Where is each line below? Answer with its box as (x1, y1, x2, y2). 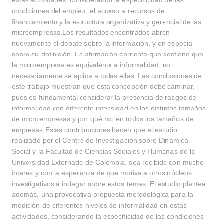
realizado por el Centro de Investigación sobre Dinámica (12, 137, 188, 144)
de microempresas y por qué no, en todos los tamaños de (12, 115, 193, 123)
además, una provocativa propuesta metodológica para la (12, 191, 193, 198)
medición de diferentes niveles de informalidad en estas (12, 201, 187, 209)
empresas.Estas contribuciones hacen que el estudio (12, 126, 178, 134)
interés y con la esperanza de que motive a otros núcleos (12, 169, 192, 177)
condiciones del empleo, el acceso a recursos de (12, 7, 165, 15)
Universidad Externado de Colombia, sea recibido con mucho (12, 158, 204, 166)
